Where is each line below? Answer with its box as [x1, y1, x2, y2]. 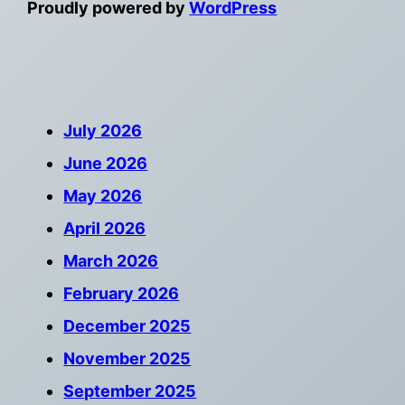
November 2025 [63, 348, 192, 368]
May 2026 [63, 185, 143, 205]
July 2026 [63, 120, 143, 140]
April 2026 [63, 218, 146, 238]
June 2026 [63, 153, 148, 173]
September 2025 [63, 381, 197, 400]
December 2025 [63, 316, 192, 335]
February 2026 [63, 283, 180, 303]
